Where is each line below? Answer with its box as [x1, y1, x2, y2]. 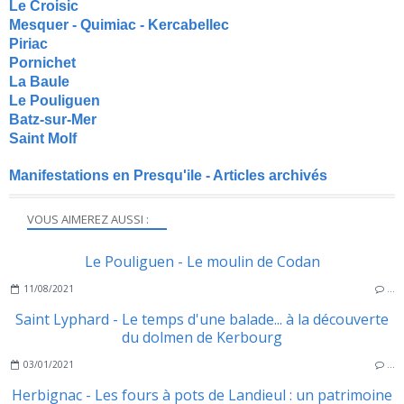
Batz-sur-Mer [9, 112, 96, 128]
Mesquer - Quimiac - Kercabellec [9, 17, 229, 33]
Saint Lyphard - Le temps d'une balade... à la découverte [15, 309, 389, 330]
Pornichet [9, 55, 76, 71]
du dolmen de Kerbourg [122, 327, 282, 348]
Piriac [9, 36, 48, 52]
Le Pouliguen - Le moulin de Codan [84, 252, 320, 272]
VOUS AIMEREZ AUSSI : [27, 211, 149, 228]
